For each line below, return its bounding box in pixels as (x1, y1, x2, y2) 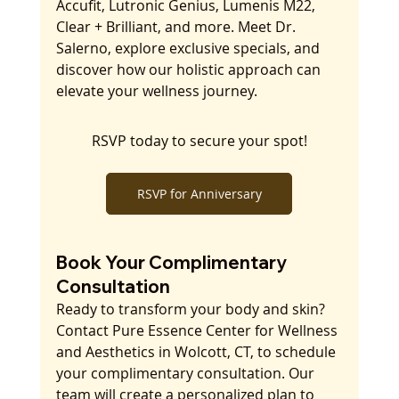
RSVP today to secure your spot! (91, 130, 307, 151)
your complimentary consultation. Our (55, 362, 318, 383)
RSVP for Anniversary (136, 184, 262, 202)
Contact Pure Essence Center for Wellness (55, 320, 341, 340)
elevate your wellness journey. (55, 80, 261, 101)
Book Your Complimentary (55, 250, 290, 273)
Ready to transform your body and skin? (55, 298, 329, 319)
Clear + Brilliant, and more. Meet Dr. (55, 16, 299, 37)
